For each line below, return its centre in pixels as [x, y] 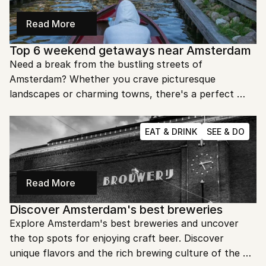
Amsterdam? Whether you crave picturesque [113, 79]
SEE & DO [226, 132]
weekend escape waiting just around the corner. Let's [132, 109]
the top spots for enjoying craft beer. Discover [117, 238]
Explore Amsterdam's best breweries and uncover [124, 223]
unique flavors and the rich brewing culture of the [125, 253]
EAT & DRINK [171, 132]
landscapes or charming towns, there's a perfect [122, 94]
